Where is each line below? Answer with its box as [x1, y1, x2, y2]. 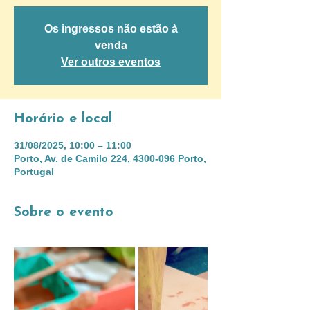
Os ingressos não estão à [44, 23, 178, 35]
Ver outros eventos [61, 56, 161, 68]
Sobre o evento [14, 206, 113, 219]
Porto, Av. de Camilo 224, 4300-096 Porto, [14, 153, 206, 164]
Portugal [14, 166, 54, 177]
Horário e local [14, 112, 112, 126]
